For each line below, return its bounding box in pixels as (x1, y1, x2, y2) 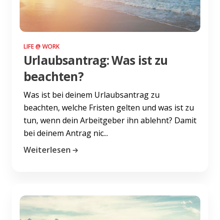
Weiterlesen (24, 144, 71, 155)
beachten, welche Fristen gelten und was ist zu (24, 102, 194, 113)
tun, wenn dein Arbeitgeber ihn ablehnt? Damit (24, 114, 196, 126)
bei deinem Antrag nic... (24, 127, 108, 138)
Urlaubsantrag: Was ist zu (24, 52, 167, 68)
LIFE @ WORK (24, 42, 59, 51)
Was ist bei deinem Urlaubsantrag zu (24, 89, 160, 100)
